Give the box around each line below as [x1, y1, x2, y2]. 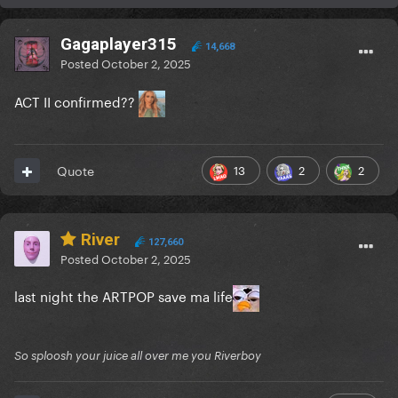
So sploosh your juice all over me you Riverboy [14, 348, 261, 363]
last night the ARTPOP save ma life [14, 284, 233, 306]
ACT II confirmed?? [14, 90, 139, 112]
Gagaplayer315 [60, 34, 177, 55]
